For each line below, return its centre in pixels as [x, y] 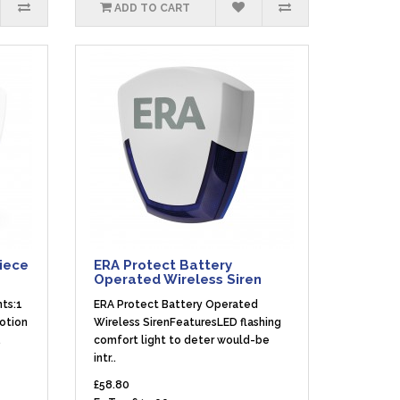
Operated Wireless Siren [177, 279]
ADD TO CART [153, 8]
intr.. [104, 358]
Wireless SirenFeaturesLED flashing [187, 322]
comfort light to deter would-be [181, 340]
